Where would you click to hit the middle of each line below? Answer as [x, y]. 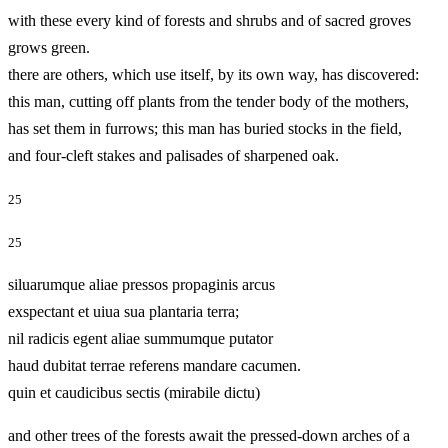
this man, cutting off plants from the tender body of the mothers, [208, 101]
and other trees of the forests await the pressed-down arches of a [209, 436]
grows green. [49, 47]
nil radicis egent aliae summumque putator [140, 339]
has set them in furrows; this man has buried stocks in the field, [205, 128]
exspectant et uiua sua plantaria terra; [123, 312]
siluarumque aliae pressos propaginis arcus [141, 285]
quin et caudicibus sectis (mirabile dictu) [164, 393]
